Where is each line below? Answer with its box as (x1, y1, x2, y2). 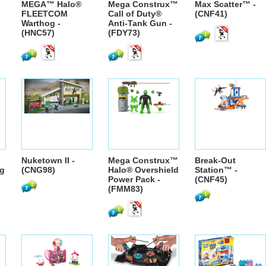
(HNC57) (21, 28, 55, 37)
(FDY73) (108, 28, 140, 37)
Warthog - (21, 18, 61, 28)
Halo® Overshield (108, 165, 179, 175)
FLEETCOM (21, 9, 68, 18)
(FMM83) (108, 184, 143, 194)
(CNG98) (21, 165, 55, 175)
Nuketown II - (21, 156, 75, 165)
